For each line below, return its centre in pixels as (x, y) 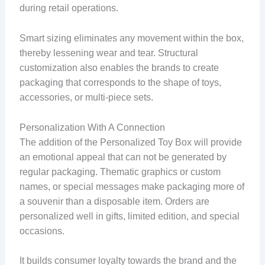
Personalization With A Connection (92, 127)
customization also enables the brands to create (119, 67)
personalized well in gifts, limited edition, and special (129, 216)
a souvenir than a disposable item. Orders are (114, 201)
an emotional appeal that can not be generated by (123, 157)
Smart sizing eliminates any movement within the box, (131, 38)
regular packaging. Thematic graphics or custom (120, 172)
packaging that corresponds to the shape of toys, (120, 82)
